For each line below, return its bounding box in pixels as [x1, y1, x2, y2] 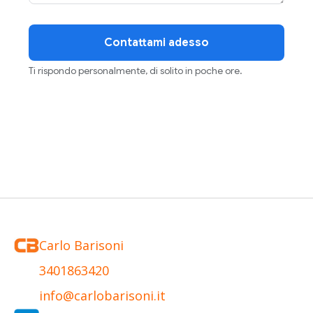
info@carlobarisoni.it [39, 287, 166, 304]
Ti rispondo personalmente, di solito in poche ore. [29, 64, 242, 77]
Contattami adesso [104, 35, 209, 50]
